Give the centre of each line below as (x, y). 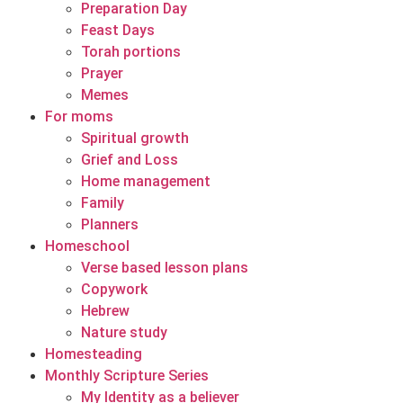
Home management (146, 181)
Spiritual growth (135, 138)
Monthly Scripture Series (127, 376)
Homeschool (87, 246)
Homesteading (94, 354)
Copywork (114, 289)
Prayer (102, 73)
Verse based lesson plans (165, 268)
